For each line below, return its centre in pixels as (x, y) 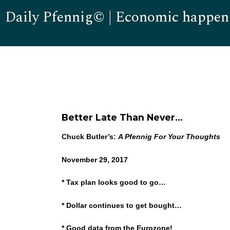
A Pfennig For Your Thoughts (171, 137)
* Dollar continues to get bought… (122, 205)
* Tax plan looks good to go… (114, 182)
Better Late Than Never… (122, 117)
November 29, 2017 (97, 159)
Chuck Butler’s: (90, 137)
